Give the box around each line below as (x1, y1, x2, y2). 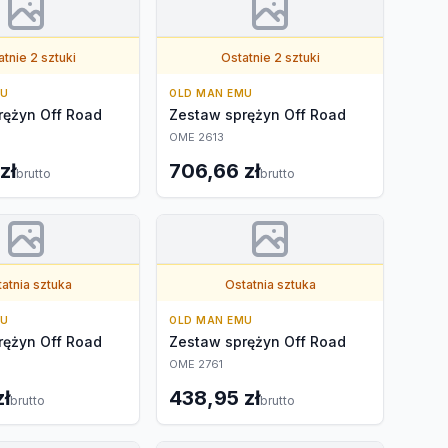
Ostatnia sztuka (224, 277, 316, 292)
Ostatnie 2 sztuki (220, 50, 320, 65)
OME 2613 (169, 130, 224, 144)
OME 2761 (169, 357, 223, 371)
